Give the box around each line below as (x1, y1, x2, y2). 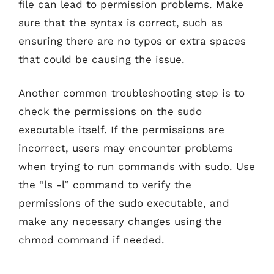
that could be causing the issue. (18, 53, 185, 65)
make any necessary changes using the (18, 215, 222, 228)
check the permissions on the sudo (18, 105, 202, 117)
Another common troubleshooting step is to (18, 87, 245, 99)
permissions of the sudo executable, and (18, 197, 229, 209)
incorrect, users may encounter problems (18, 142, 233, 154)
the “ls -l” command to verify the (18, 179, 191, 191)
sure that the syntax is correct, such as (18, 16, 223, 29)
